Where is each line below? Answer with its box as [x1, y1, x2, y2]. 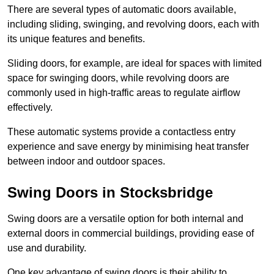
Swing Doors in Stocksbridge [7, 184, 213, 201]
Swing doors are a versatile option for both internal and [7, 213, 243, 224]
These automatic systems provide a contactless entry [7, 127, 235, 138]
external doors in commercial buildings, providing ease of [7, 228, 254, 239]
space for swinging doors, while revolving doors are [7, 73, 229, 84]
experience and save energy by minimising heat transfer [7, 141, 249, 152]
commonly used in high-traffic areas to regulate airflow [7, 87, 240, 98]
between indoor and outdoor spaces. [7, 156, 165, 167]
